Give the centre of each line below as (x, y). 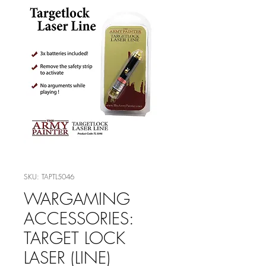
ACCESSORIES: (79, 218)
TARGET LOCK (75, 238)
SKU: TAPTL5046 (49, 177)
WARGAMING (77, 199)
